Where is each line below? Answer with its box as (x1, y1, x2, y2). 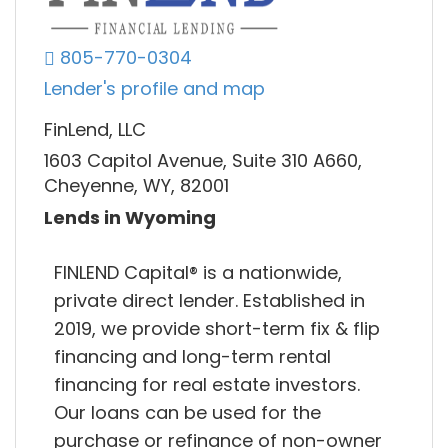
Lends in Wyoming (44, 204, 216, 230)
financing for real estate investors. (54, 371, 360, 397)
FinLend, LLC (44, 116, 146, 142)
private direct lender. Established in (54, 287, 365, 313)
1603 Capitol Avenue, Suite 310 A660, (44, 148, 362, 174)
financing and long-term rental (54, 343, 331, 369)
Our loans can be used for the (54, 399, 321, 425)
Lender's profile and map (44, 76, 265, 102)
